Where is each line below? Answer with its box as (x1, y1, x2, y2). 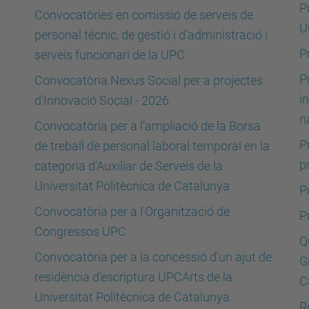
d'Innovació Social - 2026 (34, 93, 169, 108)
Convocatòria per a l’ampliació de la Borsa (34, 119, 261, 133)
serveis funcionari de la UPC (34, 48, 185, 62)
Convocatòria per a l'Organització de (34, 204, 230, 219)
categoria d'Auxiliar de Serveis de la (34, 159, 223, 173)
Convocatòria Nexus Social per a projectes (34, 73, 263, 88)
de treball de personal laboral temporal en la (34, 139, 270, 153)
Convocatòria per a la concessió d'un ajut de (34, 250, 272, 264)
